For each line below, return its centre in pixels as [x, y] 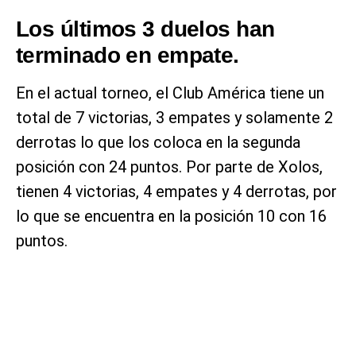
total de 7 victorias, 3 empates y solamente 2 [174, 118]
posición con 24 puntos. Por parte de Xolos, [169, 167]
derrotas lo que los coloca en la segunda [158, 143]
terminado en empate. [128, 56]
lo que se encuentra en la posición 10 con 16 [171, 217]
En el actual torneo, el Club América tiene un [170, 93]
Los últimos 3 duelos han [145, 29]
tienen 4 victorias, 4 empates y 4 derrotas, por [176, 192]
